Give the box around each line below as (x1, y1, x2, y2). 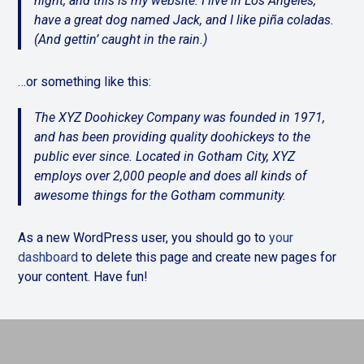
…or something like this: (18, 74, 152, 89)
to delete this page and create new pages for (78, 249, 337, 265)
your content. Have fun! (18, 269, 149, 284)
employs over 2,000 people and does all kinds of (34, 168, 307, 184)
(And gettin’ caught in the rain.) (34, 32, 208, 47)
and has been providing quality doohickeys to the (34, 129, 311, 145)
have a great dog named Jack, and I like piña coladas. (34, 12, 335, 28)
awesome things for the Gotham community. (34, 188, 287, 203)
